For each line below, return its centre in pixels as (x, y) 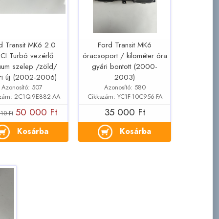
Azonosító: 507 (22, 87)
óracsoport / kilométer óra (125, 56)
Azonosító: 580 (125, 87)
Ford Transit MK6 (125, 45)
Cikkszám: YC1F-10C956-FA (125, 96)
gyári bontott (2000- (125, 67)
